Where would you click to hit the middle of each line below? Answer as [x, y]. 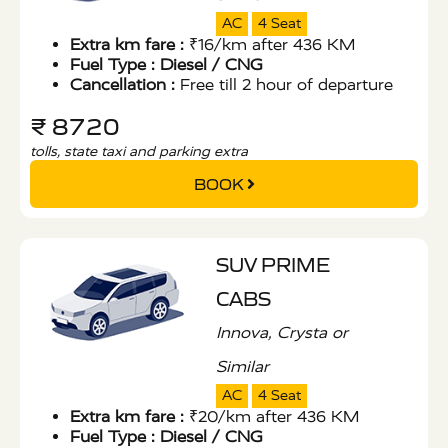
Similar [242, 367]
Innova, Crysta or [281, 333]
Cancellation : [122, 85]
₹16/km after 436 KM [269, 45]
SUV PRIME [272, 265]
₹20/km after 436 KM [271, 417]
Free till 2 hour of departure [284, 85]
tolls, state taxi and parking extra [139, 152]
